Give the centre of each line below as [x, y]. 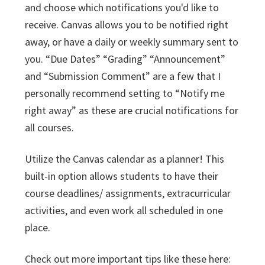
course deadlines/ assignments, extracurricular [128, 193]
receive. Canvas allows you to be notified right [127, 25]
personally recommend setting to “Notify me [125, 93]
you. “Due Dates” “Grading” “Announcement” [125, 59]
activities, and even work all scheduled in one [124, 210]
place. [38, 227]
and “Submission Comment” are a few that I [123, 76]
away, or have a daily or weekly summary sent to [132, 42]
